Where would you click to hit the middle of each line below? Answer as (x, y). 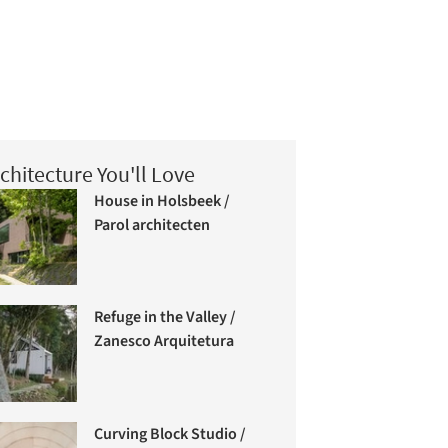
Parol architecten (151, 224)
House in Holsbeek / (161, 200)
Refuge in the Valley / (164, 317)
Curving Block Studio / (169, 434)
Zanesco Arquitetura (163, 341)
